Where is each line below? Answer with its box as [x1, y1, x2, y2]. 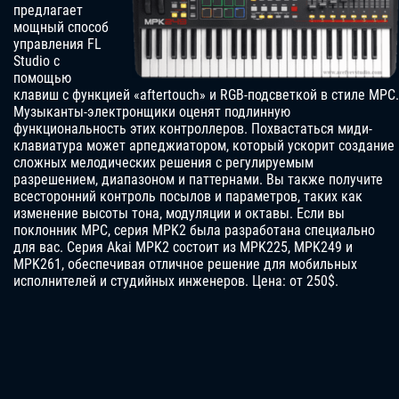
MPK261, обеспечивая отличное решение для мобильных [13, 256, 357, 273]
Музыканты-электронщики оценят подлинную [13, 103, 290, 121]
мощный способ [13, 19, 109, 37]
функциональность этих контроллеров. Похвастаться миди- [13, 120, 372, 138]
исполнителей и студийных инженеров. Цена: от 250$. [13, 273, 338, 290]
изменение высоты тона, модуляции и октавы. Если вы [13, 205, 345, 223]
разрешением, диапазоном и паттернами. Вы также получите [13, 171, 383, 189]
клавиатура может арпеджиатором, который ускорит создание [13, 137, 395, 155]
